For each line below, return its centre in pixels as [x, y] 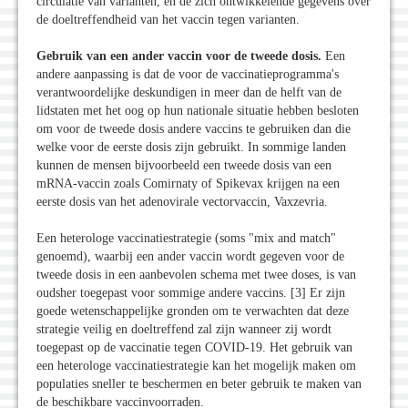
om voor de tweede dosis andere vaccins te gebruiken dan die [194, 129]
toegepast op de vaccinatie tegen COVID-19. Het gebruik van [194, 348]
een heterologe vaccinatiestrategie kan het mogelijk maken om [196, 366]
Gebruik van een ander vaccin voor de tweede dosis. [181, 56]
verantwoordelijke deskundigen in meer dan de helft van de [189, 93]
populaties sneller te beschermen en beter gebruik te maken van [199, 384]
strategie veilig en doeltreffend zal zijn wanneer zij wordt [184, 330]
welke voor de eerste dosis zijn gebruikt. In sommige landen [191, 148]
